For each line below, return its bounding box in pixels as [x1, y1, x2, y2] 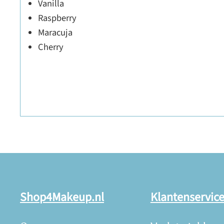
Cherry [38, 40, 63, 53]
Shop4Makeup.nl [20, 189, 104, 206]
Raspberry [38, 11, 76, 24]
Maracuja [38, 26, 72, 39]
